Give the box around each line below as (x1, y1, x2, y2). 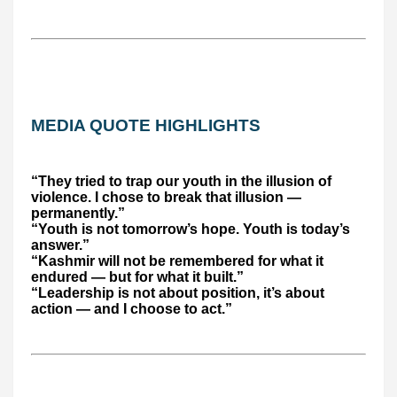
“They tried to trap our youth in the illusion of (31, 174, 331, 190)
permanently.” (31, 206, 125, 222)
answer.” (31, 237, 90, 253)
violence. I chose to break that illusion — (31, 190, 301, 206)
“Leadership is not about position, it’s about (31, 285, 324, 301)
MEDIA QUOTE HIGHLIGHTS (31, 116, 261, 136)
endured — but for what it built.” (31, 269, 244, 285)
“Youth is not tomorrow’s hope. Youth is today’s (31, 222, 350, 237)
